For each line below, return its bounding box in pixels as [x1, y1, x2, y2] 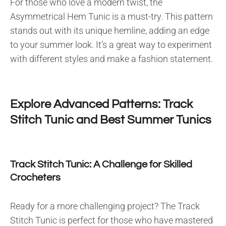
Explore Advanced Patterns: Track [10, 97, 193, 110]
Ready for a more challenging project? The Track [10, 200, 200, 211]
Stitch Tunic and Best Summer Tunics [10, 113, 211, 126]
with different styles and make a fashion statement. [10, 53, 213, 64]
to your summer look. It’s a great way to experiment [10, 39, 212, 50]
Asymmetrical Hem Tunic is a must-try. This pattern [10, 11, 213, 22]
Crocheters [10, 172, 61, 183]
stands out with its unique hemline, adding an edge [10, 25, 209, 36]
